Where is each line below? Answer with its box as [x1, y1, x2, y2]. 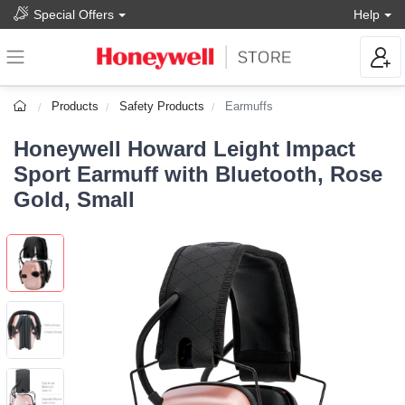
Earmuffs [225, 99, 274, 114]
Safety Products [119, 99, 205, 114]
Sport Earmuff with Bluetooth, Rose [14, 162, 382, 187]
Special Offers [33, 6, 114, 22]
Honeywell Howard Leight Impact [14, 137, 355, 162]
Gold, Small [14, 187, 135, 212]
